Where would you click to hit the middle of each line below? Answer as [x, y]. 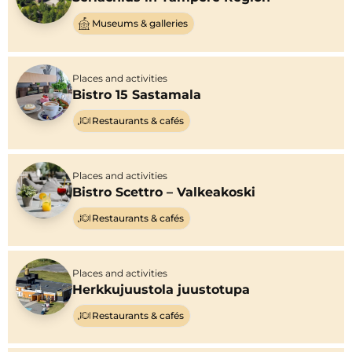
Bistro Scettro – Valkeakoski [164, 192]
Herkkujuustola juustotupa [161, 289]
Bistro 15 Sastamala [137, 95]
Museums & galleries [140, 24]
